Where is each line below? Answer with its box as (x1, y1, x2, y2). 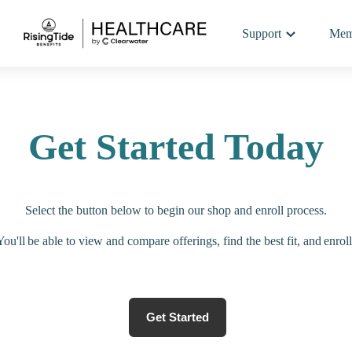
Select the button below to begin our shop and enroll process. (25, 203, 327, 217)
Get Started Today (28, 126, 324, 167)
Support (241, 27, 281, 41)
